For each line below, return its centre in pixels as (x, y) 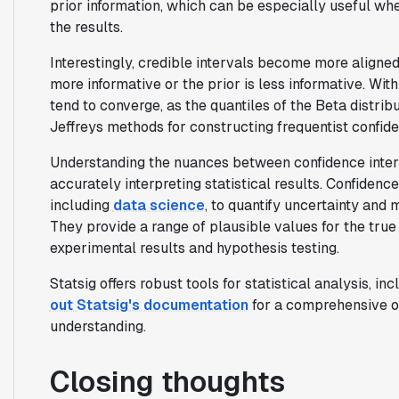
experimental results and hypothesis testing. (194, 248)
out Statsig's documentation (149, 305)
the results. (86, 27)
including (81, 205)
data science (159, 205)
